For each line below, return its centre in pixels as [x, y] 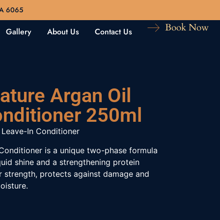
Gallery [18, 32]
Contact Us [113, 32]
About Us [63, 32]
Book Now [187, 27]
